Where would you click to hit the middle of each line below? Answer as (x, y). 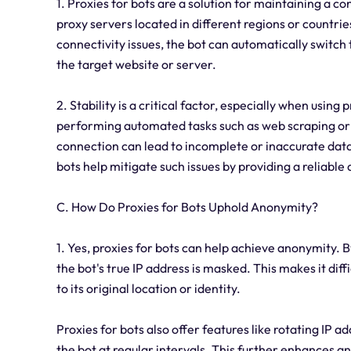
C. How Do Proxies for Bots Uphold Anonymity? (187, 207)
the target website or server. (136, 65)
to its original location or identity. (148, 289)
